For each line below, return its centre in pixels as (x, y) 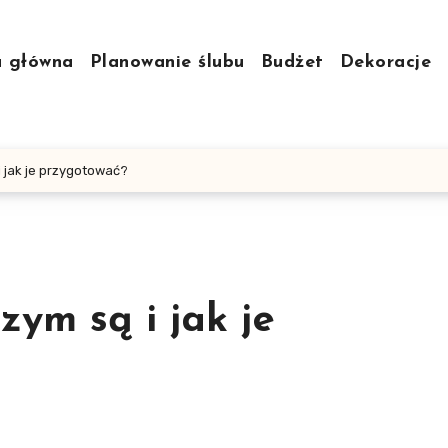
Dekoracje (385, 62)
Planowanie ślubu (167, 62)
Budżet (292, 62)
